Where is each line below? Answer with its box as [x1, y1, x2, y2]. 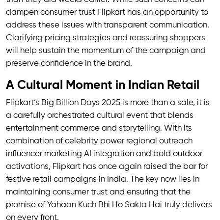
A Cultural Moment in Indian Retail [6, 79, 199, 92]
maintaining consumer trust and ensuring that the [6, 188, 191, 196]
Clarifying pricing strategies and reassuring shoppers [6, 33, 205, 42]
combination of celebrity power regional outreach [6, 137, 192, 145]
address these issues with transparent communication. [6, 21, 209, 29]
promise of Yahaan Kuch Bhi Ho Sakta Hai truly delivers [6, 200, 212, 209]
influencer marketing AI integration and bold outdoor [6, 149, 202, 158]
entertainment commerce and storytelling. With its [6, 124, 192, 133]
